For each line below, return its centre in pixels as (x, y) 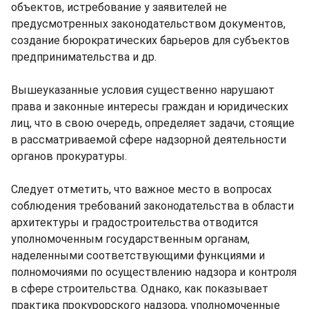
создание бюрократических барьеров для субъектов (150, 40)
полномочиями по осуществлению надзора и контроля (154, 272)
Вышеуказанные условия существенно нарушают (143, 90)
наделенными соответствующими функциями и (138, 255)
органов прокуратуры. (69, 156)
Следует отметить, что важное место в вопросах (141, 189)
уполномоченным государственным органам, (130, 239)
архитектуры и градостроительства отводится (134, 222)
